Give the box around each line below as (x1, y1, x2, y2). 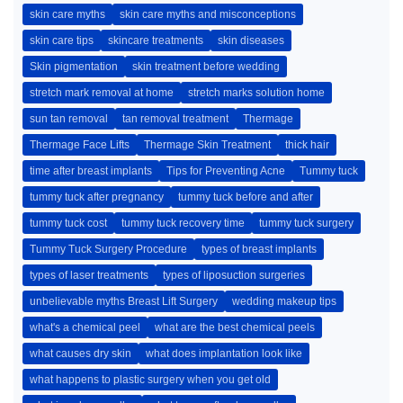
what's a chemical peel (30, 321, 140, 334)
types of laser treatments (30, 269, 148, 282)
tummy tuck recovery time (121, 217, 245, 229)
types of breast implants (201, 243, 317, 255)
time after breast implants (30, 165, 152, 177)
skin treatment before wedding (132, 60, 280, 73)
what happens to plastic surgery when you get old (30, 373, 271, 386)
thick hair (285, 139, 329, 151)
